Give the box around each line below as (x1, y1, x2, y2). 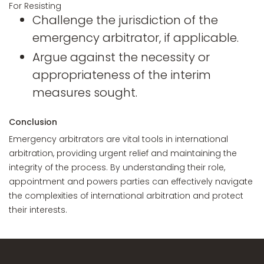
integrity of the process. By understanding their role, (9, 161, 225, 173)
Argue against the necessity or (32, 49, 210, 65)
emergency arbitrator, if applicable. (32, 29, 239, 46)
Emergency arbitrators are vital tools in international (9, 133, 228, 145)
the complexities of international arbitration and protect (9, 190, 243, 202)
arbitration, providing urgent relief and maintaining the (9, 147, 237, 159)
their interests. (9, 204, 67, 216)
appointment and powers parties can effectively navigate (9, 176, 253, 187)
